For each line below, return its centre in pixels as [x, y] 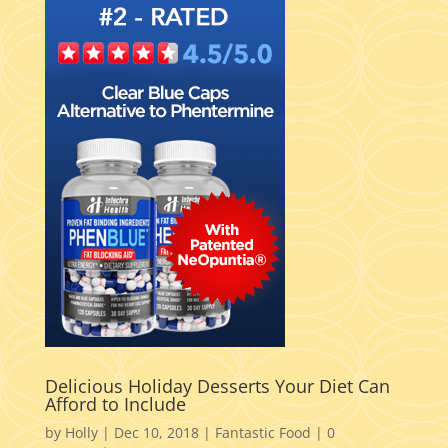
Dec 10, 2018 [156, 433]
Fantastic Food [262, 433]
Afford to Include [115, 404]
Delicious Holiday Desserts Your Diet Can [217, 386]
